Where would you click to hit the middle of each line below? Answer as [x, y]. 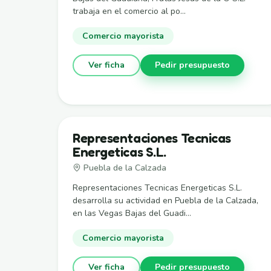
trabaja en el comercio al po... [129, 11]
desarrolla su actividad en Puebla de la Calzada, [165, 200]
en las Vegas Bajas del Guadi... [132, 213]
